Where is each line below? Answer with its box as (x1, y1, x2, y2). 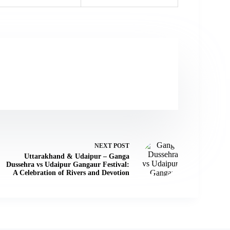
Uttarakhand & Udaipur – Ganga (24, 152, 129, 160)
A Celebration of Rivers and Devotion (12, 168, 129, 177)
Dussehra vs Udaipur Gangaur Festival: (6, 160, 129, 168)
